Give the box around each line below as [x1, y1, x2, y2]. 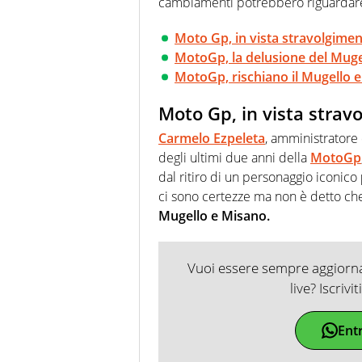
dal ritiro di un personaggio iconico [158, 167, 360, 186]
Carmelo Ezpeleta [158, 128, 265, 147]
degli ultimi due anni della [158, 148, 310, 166]
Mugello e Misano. [158, 206, 270, 225]
